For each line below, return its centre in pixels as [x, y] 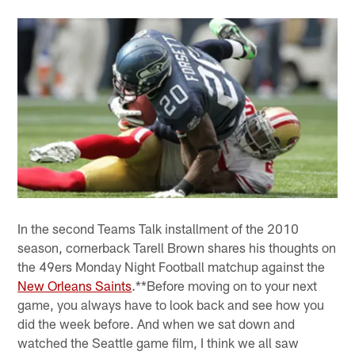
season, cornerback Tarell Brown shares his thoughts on [177, 247]
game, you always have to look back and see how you [171, 304]
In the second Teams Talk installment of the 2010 [158, 228]
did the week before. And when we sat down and [157, 323]
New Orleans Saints [75, 285]
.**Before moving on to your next [225, 285]
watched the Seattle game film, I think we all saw [158, 342]
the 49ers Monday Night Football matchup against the [172, 266]
